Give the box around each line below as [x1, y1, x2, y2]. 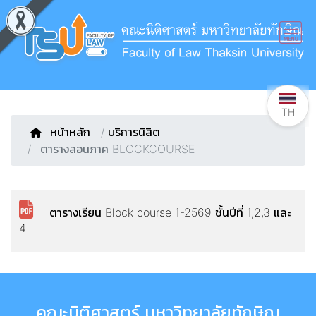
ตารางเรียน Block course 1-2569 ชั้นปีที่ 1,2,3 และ [39, 205, 291, 219]
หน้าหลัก [50, 125, 94, 139]
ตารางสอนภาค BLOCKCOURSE [37, 142, 195, 156]
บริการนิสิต [108, 125, 160, 139]
